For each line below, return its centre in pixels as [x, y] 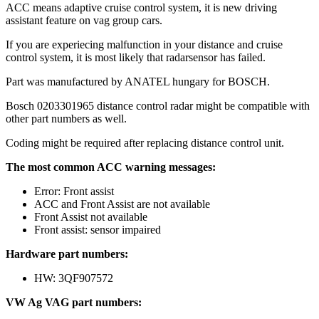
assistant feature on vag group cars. [84, 20]
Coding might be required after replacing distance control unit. [145, 142]
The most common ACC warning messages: [111, 167]
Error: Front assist [74, 191]
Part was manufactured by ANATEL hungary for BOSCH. [138, 81]
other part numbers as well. [66, 118]
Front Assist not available [91, 216]
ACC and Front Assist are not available [122, 204]
